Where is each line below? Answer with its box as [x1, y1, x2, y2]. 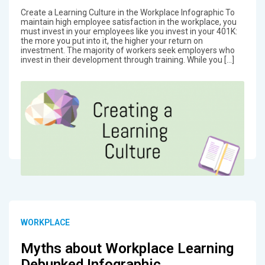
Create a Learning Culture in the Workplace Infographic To [20, 7, 235, 17]
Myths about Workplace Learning [20, 240, 234, 257]
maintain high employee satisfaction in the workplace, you [20, 17, 237, 27]
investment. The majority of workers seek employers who [20, 45, 235, 55]
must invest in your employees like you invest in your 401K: [20, 26, 237, 36]
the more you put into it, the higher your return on [20, 35, 203, 46]
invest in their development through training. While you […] [20, 54, 234, 64]
